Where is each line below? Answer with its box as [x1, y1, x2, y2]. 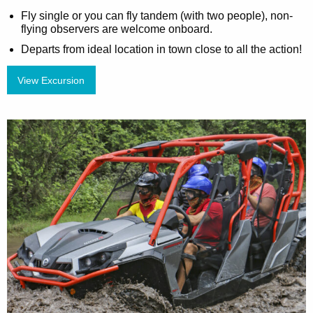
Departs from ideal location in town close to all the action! [21, 43, 302, 55]
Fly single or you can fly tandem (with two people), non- [21, 9, 293, 22]
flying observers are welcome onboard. [21, 22, 212, 35]
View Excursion [17, 74, 85, 86]
